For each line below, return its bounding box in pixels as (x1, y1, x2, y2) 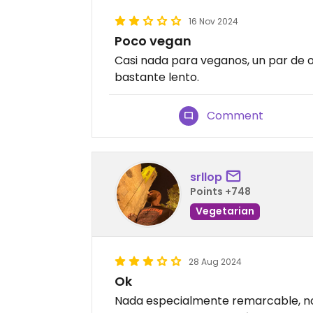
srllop (190, 168, 222, 185)
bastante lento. (115, 69, 199, 86)
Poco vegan (115, 32, 191, 50)
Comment (207, 108, 264, 124)
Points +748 (190, 184, 251, 198)
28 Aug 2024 (189, 256, 242, 268)
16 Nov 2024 (189, 15, 238, 28)
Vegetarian (196, 203, 254, 218)
